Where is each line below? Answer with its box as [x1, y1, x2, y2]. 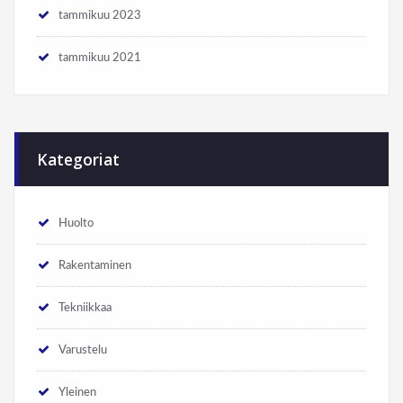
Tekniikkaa [58, 301, 112, 315]
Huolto [58, 217, 94, 230]
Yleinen [58, 386, 96, 399]
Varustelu [58, 344, 107, 357]
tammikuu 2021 [58, 51, 141, 65]
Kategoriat [37, 148, 120, 171]
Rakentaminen [58, 259, 131, 273]
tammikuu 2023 [58, 9, 141, 22]
